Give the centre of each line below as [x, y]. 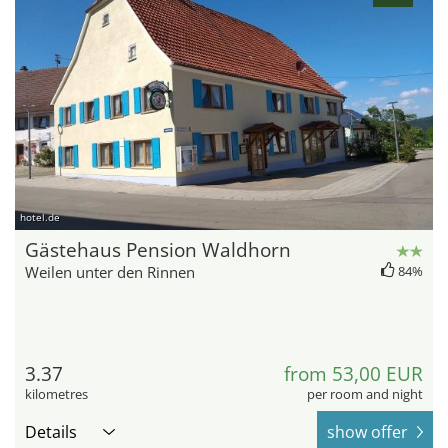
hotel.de [40, 216]
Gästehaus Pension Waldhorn [158, 249]
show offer [367, 431]
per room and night [365, 393]
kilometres [56, 393]
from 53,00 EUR [353, 373]
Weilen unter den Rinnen [110, 271]
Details [51, 431]
